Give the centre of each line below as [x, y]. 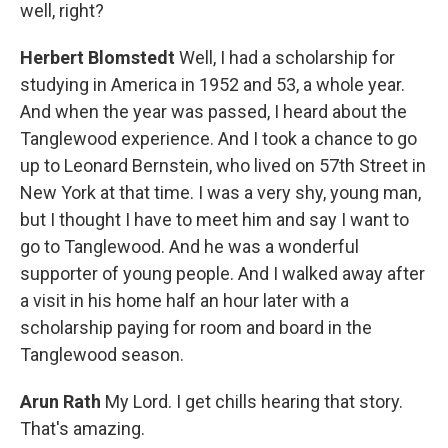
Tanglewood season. [102, 355]
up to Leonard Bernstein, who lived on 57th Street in [223, 166]
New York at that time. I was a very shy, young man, [220, 193]
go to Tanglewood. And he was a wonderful [189, 247]
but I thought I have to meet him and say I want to [214, 220]
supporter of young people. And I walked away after [222, 274]
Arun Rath [62, 402]
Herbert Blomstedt [99, 58]
